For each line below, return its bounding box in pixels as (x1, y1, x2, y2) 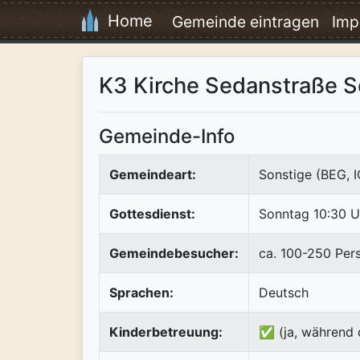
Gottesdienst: (109, 205, 195, 222)
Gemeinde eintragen (172, 11, 319, 31)
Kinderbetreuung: (109, 323, 223, 340)
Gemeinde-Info (99, 124, 235, 148)
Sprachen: (109, 284, 174, 301)
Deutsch (259, 284, 309, 301)
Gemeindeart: (109, 166, 196, 182)
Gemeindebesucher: (109, 244, 239, 261)
